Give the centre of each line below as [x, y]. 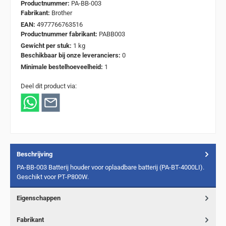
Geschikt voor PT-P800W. [53, 177]
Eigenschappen [39, 198]
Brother [62, 13]
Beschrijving [35, 154]
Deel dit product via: [49, 86]
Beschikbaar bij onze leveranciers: [71, 55]
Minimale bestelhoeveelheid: [63, 67]
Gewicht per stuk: [47, 45]
